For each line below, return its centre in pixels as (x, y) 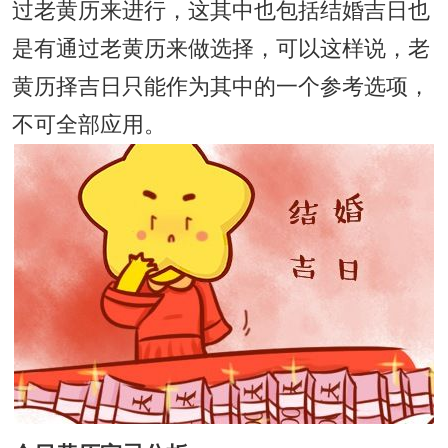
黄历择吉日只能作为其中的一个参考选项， (220, 86)
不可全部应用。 (88, 124)
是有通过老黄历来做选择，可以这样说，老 (220, 48)
